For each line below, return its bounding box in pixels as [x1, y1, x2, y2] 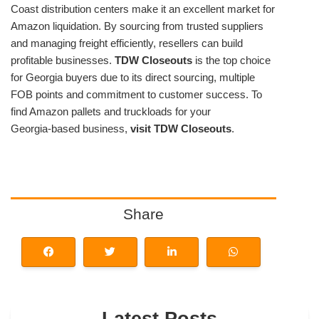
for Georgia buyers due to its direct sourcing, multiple [11, 70, 255, 83]
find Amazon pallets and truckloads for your [11, 105, 211, 117]
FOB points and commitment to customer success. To [11, 88, 262, 100]
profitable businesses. [11, 53, 115, 66]
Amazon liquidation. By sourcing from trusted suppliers [11, 19, 263, 32]
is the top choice [192, 53, 271, 66]
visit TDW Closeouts [130, 122, 231, 135]
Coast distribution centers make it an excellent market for [11, 2, 275, 15]
